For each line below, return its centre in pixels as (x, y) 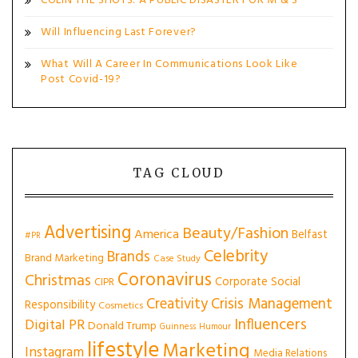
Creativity (177, 304)
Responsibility (60, 305)
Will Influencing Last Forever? (119, 32)
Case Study (177, 259)
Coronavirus (165, 281)
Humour (215, 327)
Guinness (178, 327)
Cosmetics (121, 306)
